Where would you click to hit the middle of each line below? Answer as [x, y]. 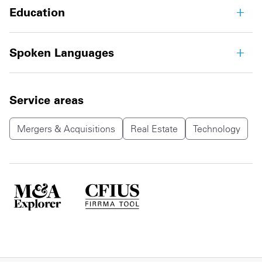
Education [37, 12]
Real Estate [154, 129]
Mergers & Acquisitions [66, 129]
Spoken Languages [62, 53]
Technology [217, 129]
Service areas [46, 100]
